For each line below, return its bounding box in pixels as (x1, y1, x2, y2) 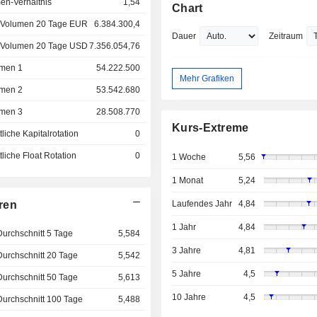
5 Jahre (172, 269, 202, 279)
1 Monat (172, 175, 204, 186)
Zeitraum (269, 31, 304, 42)
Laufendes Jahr (172, 199, 233, 209)
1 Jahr (172, 222, 197, 233)
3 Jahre (172, 246, 202, 256)
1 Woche (172, 152, 207, 163)
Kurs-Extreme (172, 122, 249, 134)
